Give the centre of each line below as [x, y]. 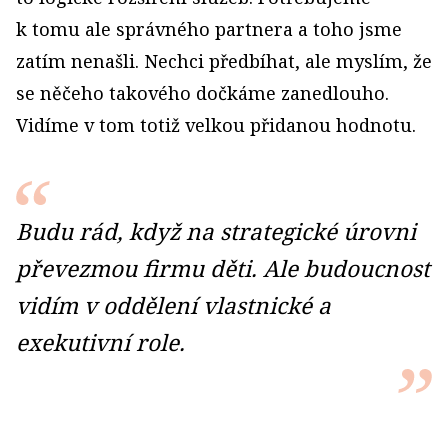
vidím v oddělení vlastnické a [173, 305]
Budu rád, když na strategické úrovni [216, 231]
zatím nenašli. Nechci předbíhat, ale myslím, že [224, 61]
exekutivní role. [100, 342]
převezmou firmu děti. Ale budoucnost [223, 268]
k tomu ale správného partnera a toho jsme [209, 29]
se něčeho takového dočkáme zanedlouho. [202, 93]
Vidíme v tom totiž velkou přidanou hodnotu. [216, 125]
